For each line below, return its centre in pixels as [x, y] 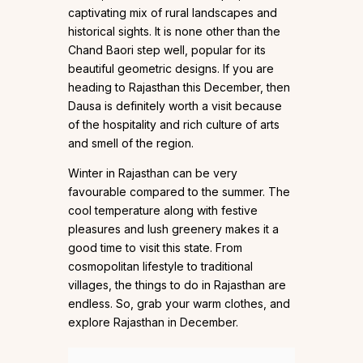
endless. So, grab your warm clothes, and [179, 304]
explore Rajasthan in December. [153, 322]
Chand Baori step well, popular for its [167, 50]
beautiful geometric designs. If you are [171, 69]
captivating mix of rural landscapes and [173, 13]
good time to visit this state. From [155, 248]
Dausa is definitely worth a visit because [175, 106]
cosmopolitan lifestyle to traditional [160, 267]
